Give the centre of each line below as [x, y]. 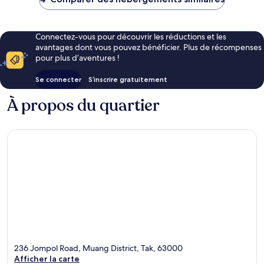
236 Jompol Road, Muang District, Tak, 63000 [98, 248]
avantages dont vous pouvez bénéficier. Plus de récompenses [148, 47]
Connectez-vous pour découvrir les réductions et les [131, 36]
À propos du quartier [83, 105]
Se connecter [58, 79]
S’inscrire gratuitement [128, 79]
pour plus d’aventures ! [77, 57]
